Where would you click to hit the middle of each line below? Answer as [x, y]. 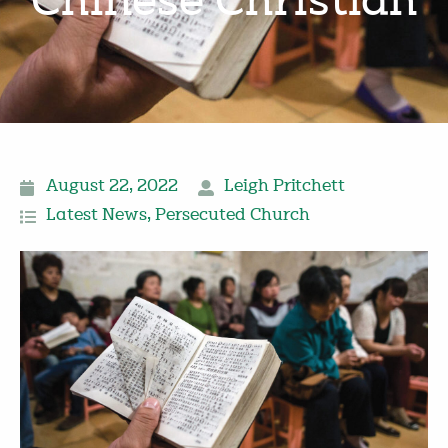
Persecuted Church [232, 216]
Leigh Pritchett [284, 187]
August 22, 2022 [112, 187]
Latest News [96, 216]
